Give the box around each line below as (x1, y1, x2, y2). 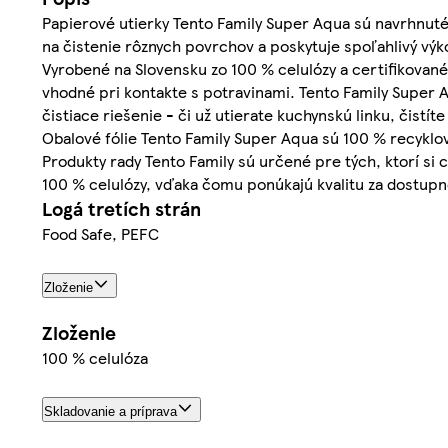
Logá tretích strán (42, 195, 201, 223)
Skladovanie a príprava (44, 404, 177, 420)
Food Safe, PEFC (42, 222, 159, 246)
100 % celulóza (42, 346, 148, 370)
